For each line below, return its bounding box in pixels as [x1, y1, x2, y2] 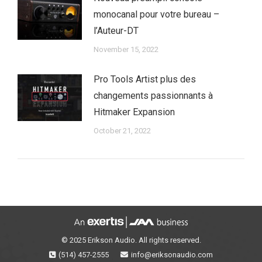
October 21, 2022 [94, 126, 151, 135]
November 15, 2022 [94, 44, 158, 54]
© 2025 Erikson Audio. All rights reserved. [61, 235, 201, 244]
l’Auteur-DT [94, 25, 139, 36]
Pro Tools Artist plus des [94, 73, 196, 85]
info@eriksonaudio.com [131, 250, 213, 259]
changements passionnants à [94, 89, 213, 101]
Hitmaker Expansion [94, 106, 175, 118]
